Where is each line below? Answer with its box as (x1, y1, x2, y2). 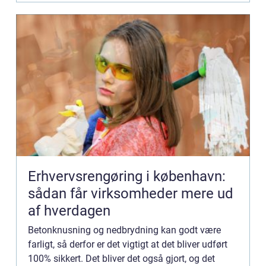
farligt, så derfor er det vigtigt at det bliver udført (28, 239, 227, 251)
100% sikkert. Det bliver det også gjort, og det (28, 253, 215, 265)
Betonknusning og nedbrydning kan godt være (28, 224, 221, 236)
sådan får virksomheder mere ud (28, 185, 233, 202)
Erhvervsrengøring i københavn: (28, 168, 226, 185)
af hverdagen (28, 202, 110, 220)
